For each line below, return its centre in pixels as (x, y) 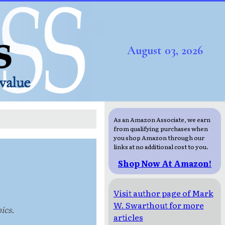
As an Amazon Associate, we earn (162, 120)
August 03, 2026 (165, 51)
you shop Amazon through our (159, 138)
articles (128, 217)
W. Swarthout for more (158, 205)
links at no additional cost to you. (161, 147)
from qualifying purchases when (160, 129)
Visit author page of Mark (163, 193)
